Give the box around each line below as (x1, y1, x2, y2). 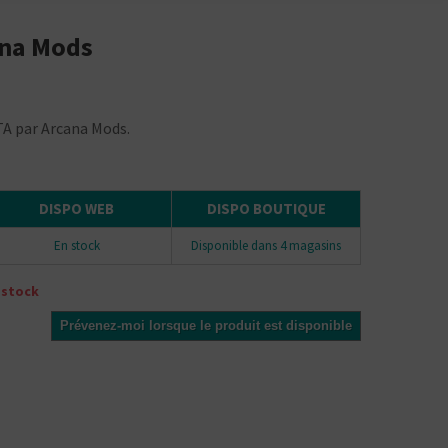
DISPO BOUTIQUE (206, 199, 326, 218)
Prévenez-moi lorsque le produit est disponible (60, 318, 352, 333)
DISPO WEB (39, 199, 114, 218)
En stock (53, 237, 100, 254)
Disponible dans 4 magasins (191, 237, 341, 254)
